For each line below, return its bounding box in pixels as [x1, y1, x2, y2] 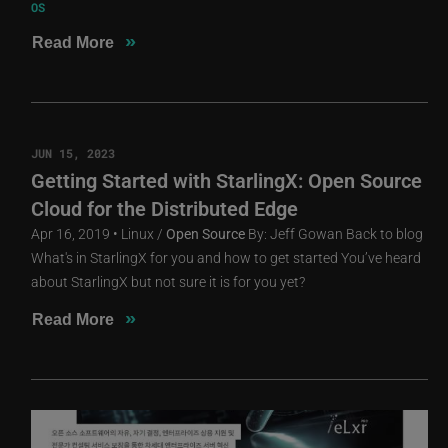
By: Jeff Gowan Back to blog [245, 223, 424, 243]
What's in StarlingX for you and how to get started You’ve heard [31, 247, 422, 267]
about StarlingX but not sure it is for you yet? [31, 271, 306, 291]
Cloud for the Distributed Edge [31, 194, 299, 221]
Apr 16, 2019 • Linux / [31, 223, 167, 243]
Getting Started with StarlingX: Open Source [31, 166, 423, 193]
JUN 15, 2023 [31, 144, 116, 161]
